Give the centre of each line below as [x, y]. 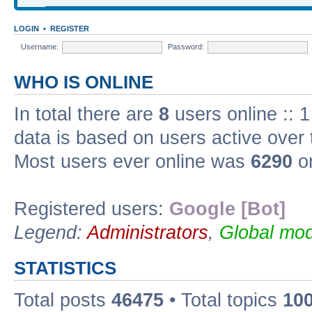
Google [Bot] [227, 209]
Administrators [148, 233]
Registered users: [92, 209]
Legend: [50, 233]
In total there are [86, 115]
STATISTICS [65, 268]
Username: [40, 46]
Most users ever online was [132, 162]
